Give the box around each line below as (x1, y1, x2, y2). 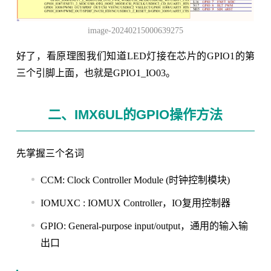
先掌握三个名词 (16, 148, 84, 159)
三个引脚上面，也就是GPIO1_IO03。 (16, 68, 175, 79)
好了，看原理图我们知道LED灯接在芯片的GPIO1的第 (16, 51, 255, 62)
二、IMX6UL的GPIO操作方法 (48, 107, 223, 123)
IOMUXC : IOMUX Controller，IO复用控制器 (40, 198, 230, 209)
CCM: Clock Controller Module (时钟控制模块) (40, 175, 230, 186)
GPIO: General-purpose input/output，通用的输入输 (40, 221, 248, 232)
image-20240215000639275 (87, 26, 183, 36)
